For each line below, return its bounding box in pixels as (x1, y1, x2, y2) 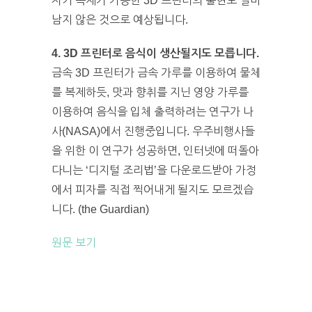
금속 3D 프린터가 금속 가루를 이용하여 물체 (52, 66, 260, 79)
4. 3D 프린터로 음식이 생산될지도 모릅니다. (52, 47, 259, 59)
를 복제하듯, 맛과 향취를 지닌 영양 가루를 (52, 86, 249, 98)
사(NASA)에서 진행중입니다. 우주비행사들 (52, 125, 255, 137)
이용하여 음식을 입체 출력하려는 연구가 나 (52, 105, 253, 118)
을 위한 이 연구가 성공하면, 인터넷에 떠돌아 (52, 144, 259, 157)
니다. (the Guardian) (52, 203, 149, 215)
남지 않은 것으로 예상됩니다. (52, 13, 188, 26)
